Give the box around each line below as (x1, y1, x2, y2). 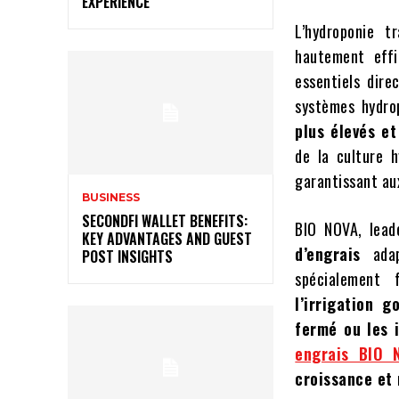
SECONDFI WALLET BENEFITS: (82, 209, 248, 232)
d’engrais (295, 242, 373, 266)
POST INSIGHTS (82, 245, 173, 267)
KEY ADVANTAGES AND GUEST (82, 227, 252, 249)
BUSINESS (82, 190, 140, 204)
